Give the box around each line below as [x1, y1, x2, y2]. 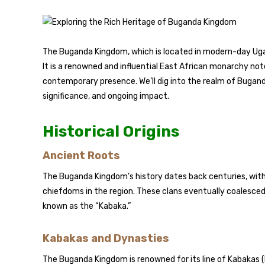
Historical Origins [43, 122, 179, 141]
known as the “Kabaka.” [43, 201, 131, 211]
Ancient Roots [43, 149, 120, 162]
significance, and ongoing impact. [43, 91, 169, 101]
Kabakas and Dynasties [43, 232, 169, 245]
